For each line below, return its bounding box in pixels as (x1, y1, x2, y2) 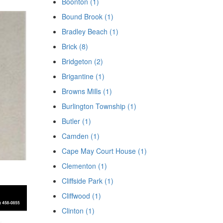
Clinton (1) (61, 206, 95, 216)
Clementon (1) (61, 161, 107, 171)
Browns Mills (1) (61, 86, 112, 96)
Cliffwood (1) (61, 191, 101, 201)
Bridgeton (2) (61, 56, 103, 66)
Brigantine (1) (61, 71, 105, 81)
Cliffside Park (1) (61, 176, 113, 186)
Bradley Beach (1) (61, 26, 118, 36)
